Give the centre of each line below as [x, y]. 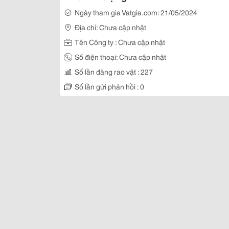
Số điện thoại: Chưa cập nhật [120, 57]
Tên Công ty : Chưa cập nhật [120, 42]
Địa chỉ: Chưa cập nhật [110, 27]
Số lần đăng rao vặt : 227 [114, 72]
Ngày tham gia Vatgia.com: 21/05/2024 [136, 12]
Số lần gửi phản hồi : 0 [109, 86]
